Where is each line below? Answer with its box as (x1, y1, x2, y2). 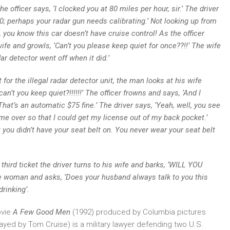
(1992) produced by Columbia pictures (72, 207, 206, 217)
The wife (191, 41, 221, 50)
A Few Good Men (13, 207, 72, 217)
